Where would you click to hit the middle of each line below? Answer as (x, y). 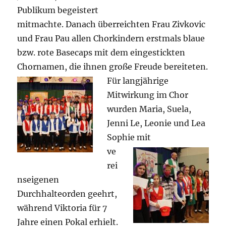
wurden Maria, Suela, (149, 109)
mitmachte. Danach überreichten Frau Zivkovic (111, 24)
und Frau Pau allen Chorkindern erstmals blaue (111, 38)
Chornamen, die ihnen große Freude (91, 66)
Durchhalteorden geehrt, (67, 193)
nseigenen (38, 179)
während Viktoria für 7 (62, 208)
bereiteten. (186, 66)
